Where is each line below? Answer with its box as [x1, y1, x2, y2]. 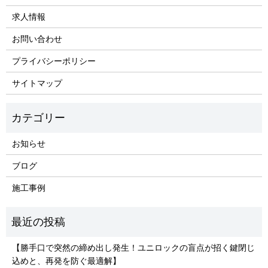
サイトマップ [11, 78, 62, 89]
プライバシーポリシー [11, 56, 96, 66]
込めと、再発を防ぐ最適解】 [11, 255, 121, 266]
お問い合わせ [11, 33, 62, 44]
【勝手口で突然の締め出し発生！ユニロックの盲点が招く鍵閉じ [11, 242, 255, 253]
